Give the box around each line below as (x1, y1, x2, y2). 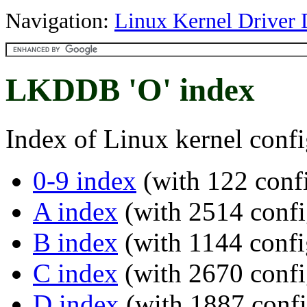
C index (33, 258, 118, 288)
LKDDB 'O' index (5, 72, 255, 108)
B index (33, 227, 118, 257)
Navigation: (5, 9, 114, 33)
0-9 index (33, 165, 136, 195)
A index (33, 196, 118, 226)
